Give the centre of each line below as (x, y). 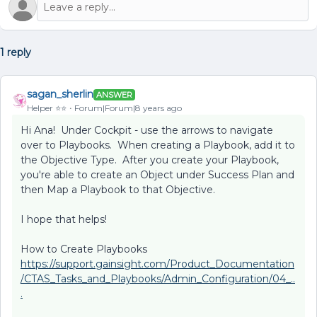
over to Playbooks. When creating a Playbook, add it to (158, 145)
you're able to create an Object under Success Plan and (157, 175)
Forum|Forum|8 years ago (128, 108)
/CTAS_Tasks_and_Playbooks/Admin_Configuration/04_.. (158, 279)
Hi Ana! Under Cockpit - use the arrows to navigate (147, 131)
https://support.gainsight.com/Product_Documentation (157, 264)
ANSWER (114, 94)
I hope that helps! (64, 220)
